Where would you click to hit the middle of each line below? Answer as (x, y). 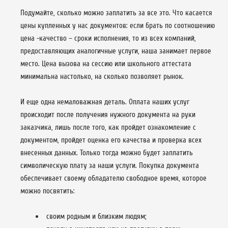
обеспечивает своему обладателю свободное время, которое (113, 178)
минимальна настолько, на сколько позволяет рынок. (102, 76)
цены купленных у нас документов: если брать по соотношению (118, 25)
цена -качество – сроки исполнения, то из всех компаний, (108, 38)
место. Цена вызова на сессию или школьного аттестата (106, 64)
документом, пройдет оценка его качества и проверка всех (111, 140)
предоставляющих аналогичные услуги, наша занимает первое (116, 51)
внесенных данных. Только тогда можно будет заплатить (107, 153)
